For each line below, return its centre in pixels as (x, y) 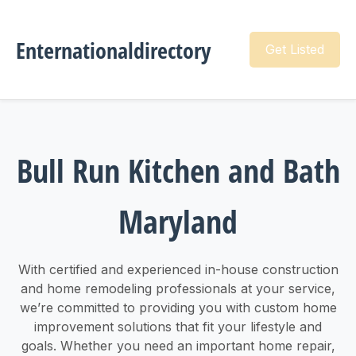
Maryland (178, 221)
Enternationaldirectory (113, 50)
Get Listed (295, 49)
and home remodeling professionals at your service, (178, 288)
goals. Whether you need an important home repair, (178, 345)
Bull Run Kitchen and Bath (178, 170)
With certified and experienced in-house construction (178, 269)
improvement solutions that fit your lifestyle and (178, 326)
